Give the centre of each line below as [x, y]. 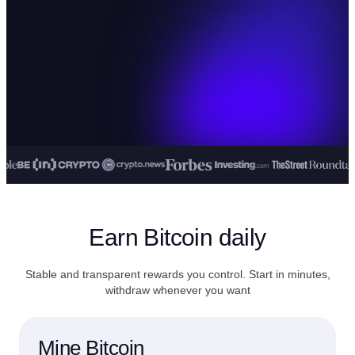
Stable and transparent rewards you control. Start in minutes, [177, 274]
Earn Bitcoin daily [177, 237]
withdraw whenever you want [177, 290]
